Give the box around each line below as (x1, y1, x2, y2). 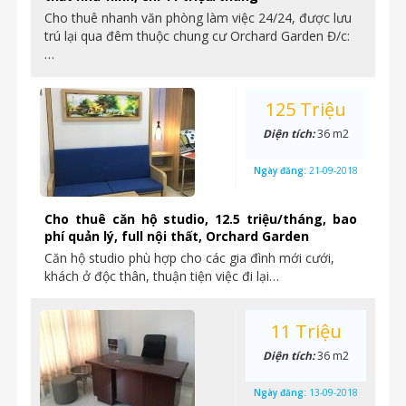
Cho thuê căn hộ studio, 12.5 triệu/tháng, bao (44, 210, 357, 227)
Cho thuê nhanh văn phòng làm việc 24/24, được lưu (44, 9, 352, 26)
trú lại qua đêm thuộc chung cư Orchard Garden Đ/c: (44, 27, 350, 44)
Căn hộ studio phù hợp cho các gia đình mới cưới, (44, 249, 334, 266)
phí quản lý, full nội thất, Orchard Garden (44, 227, 309, 245)
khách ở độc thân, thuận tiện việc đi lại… (44, 267, 279, 285)
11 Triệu (270, 319, 342, 343)
